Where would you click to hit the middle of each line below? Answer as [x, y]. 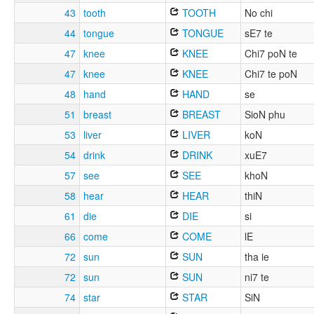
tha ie [257, 257]
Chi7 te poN [271, 74]
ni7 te [257, 277]
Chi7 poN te [271, 54]
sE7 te [259, 33]
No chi [259, 13]
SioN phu [265, 115]
